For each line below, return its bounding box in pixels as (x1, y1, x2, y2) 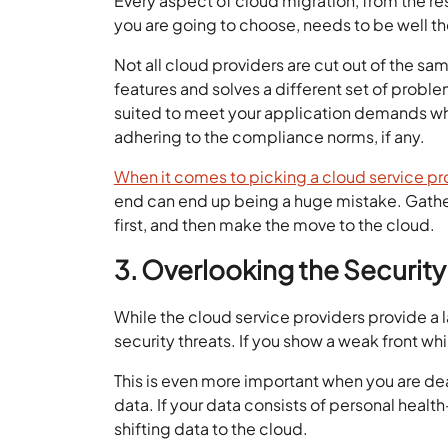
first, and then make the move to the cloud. (114, 214, 436, 235)
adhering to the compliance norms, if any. (114, 126, 426, 147)
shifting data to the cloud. (114, 418, 309, 439)
